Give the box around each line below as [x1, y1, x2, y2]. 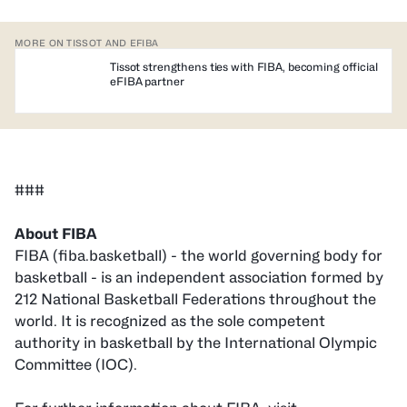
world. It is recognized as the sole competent [15, 313, 325, 330]
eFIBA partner [110, 74, 184, 88]
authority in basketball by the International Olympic [15, 334, 377, 352]
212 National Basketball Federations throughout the [15, 291, 376, 308]
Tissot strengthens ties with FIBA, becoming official [110, 60, 378, 74]
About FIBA [15, 225, 97, 243]
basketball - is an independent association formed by [15, 269, 383, 286]
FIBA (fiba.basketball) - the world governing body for [15, 247, 382, 264]
